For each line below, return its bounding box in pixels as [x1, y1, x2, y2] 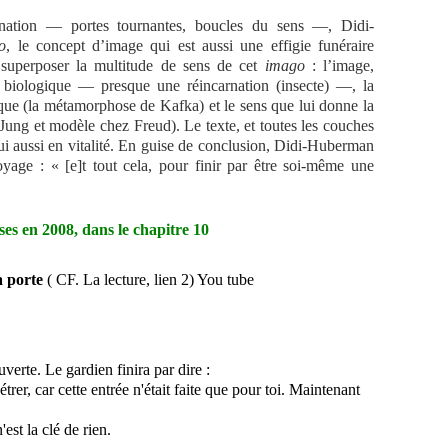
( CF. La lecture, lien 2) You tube [43, 271, 254, 288]
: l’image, [304, 57, 374, 74]
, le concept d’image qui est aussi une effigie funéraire [6, 37, 375, 54]
